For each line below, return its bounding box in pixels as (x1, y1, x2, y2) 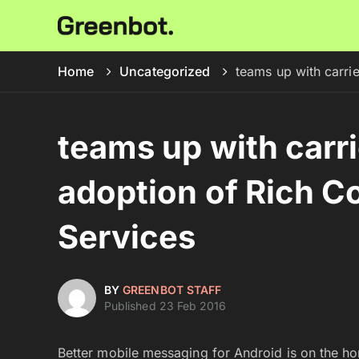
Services (58, 217, 196, 256)
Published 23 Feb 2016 (104, 299, 227, 313)
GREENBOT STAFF (123, 283, 222, 296)
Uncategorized (119, 63, 211, 79)
